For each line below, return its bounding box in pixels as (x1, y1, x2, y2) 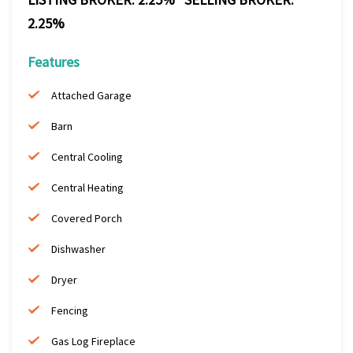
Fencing (51, 303, 88, 318)
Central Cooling (51, 150, 123, 165)
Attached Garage (51, 88, 132, 103)
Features (28, 53, 80, 72)
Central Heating (51, 180, 124, 195)
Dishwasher (51, 242, 106, 257)
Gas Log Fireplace (51, 334, 136, 349)
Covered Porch (51, 211, 122, 226)
